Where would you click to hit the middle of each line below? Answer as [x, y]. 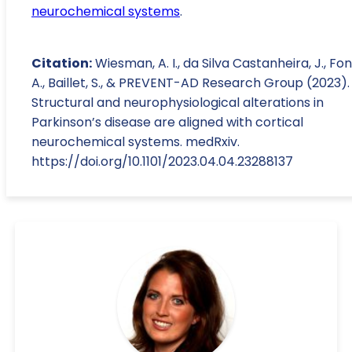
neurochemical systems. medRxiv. [136, 141]
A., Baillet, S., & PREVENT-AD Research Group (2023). [191, 82]
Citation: [62, 63]
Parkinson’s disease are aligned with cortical [167, 122]
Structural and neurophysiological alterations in [178, 102]
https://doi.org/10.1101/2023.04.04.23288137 [162, 161]
